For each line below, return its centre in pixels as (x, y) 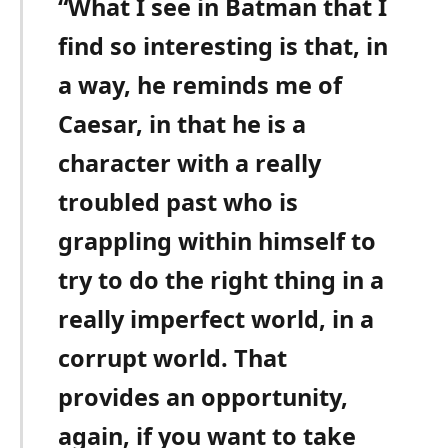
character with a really (190, 162)
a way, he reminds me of (200, 84)
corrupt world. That (173, 357)
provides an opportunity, (203, 396)
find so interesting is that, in (223, 45)
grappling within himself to (217, 240)
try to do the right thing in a (221, 279)
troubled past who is (178, 201)
